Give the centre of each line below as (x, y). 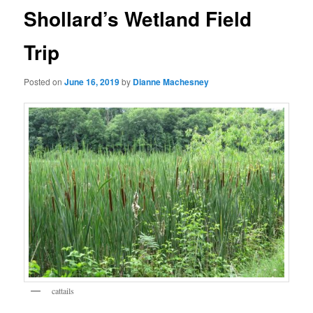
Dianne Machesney (171, 81)
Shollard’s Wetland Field (138, 19)
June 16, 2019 (92, 81)
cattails (63, 291)
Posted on (44, 81)
